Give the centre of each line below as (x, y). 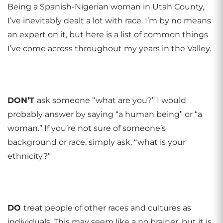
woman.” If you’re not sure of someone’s (87, 128)
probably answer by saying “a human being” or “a (105, 114)
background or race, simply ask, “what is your (97, 142)
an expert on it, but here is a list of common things (108, 35)
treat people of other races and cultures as (107, 208)
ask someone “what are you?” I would (111, 100)
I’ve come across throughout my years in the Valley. (109, 49)
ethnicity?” (29, 156)
